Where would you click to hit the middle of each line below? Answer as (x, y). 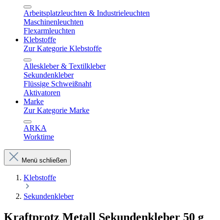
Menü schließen (44, 160)
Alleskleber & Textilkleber (65, 66)
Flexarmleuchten (49, 31)
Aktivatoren (42, 93)
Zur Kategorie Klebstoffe (63, 48)
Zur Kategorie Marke (56, 110)
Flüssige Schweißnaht (57, 84)
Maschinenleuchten (54, 22)
